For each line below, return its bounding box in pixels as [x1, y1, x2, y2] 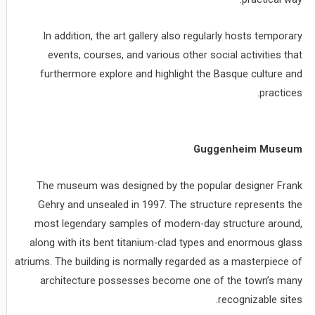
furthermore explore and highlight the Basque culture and [40, 67, 303, 81]
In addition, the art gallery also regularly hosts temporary [43, 30, 303, 43]
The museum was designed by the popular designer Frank [37, 179, 303, 193]
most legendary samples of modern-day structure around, [34, 217, 303, 231]
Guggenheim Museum [193, 142, 303, 155]
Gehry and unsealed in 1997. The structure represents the [38, 198, 303, 212]
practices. [259, 86, 303, 100]
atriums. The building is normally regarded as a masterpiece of [15, 255, 303, 269]
